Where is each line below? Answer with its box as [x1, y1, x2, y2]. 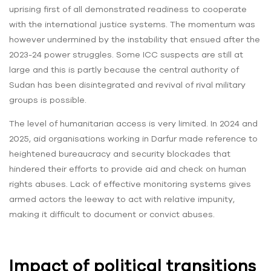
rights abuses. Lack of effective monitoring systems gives [9, 179, 251, 189]
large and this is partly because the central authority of [9, 65, 239, 75]
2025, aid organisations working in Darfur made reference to [9, 134, 258, 144]
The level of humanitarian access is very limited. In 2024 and [9, 119, 258, 129]
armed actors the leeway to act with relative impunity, [9, 194, 235, 204]
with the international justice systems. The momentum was [9, 19, 255, 30]
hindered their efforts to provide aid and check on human [9, 164, 246, 174]
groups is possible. [9, 95, 87, 105]
